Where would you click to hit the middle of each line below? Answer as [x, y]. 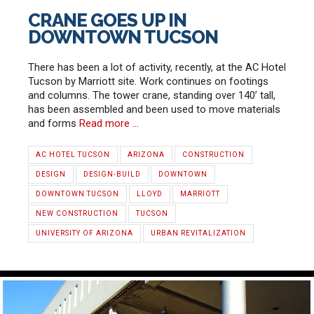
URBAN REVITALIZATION [198, 233]
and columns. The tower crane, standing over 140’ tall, [152, 96]
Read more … [109, 124]
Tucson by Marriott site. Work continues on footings [148, 82]
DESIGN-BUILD [112, 175]
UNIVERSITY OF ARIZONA [84, 233]
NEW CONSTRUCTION [77, 214]
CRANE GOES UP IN [107, 20]
